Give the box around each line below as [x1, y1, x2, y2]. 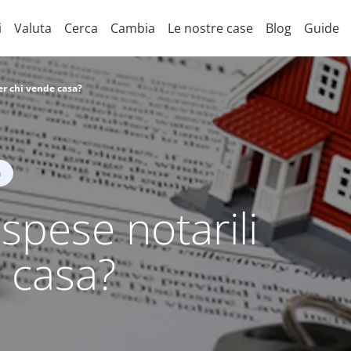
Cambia [110, 20, 155, 37]
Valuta [13, 20, 52, 37]
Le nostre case [167, 20, 253, 37]
